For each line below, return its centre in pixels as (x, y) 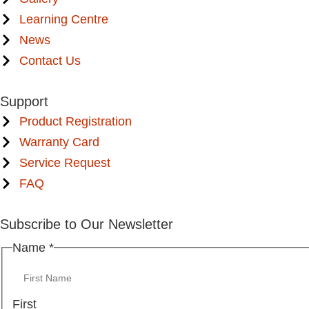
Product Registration (75, 121)
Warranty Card (59, 142)
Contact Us (50, 60)
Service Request (64, 162)
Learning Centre (63, 19)
